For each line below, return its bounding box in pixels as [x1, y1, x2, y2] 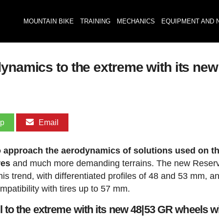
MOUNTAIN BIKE [23, 18, 74, 25]
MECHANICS [116, 18, 155, 25]
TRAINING [80, 18, 110, 25]
